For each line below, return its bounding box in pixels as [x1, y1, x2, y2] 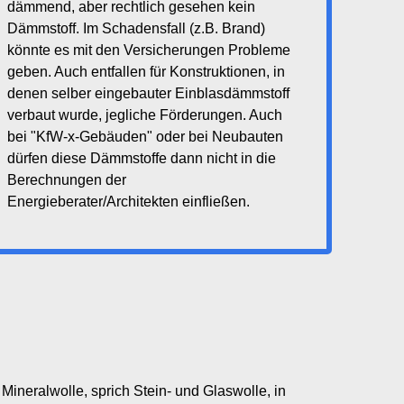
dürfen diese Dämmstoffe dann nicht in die [7, 151, 276, 166]
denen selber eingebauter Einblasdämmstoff [7, 86, 289, 101]
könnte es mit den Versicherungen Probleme [7, 42, 290, 58]
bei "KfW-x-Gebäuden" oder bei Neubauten [7, 129, 283, 144]
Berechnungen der [7, 172, 126, 188]
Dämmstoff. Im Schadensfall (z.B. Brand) [7, 21, 265, 36]
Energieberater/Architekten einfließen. [7, 194, 250, 209]
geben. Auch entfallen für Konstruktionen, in [7, 64, 285, 79]
